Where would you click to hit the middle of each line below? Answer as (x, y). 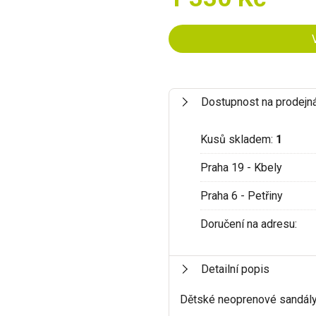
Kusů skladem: (238, 139)
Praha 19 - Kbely (241, 167)
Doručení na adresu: (248, 224)
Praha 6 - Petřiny (241, 195)
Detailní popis (235, 269)
